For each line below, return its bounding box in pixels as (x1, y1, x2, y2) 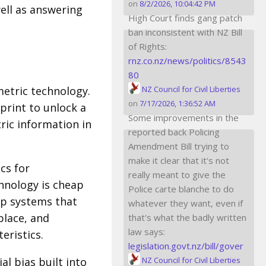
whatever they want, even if (128, 197, 243, 209)
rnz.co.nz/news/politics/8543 (128, 54, 246, 66)
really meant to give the (128, 168, 226, 180)
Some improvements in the (128, 111, 239, 123)
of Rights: (128, 40, 167, 52)
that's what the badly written (128, 211, 246, 223)
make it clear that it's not (128, 154, 229, 166)
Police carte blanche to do (128, 182, 234, 195)
